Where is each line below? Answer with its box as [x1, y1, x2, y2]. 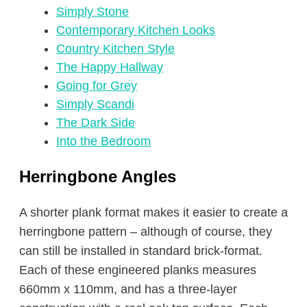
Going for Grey [56, 79, 137, 93]
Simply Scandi [56, 97, 134, 111]
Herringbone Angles [19, 167, 176, 186]
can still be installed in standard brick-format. [19, 244, 262, 258]
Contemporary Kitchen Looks [56, 23, 215, 37]
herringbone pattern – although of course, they [19, 225, 272, 238]
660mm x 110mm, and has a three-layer [19, 282, 237, 296]
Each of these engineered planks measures [19, 263, 256, 277]
